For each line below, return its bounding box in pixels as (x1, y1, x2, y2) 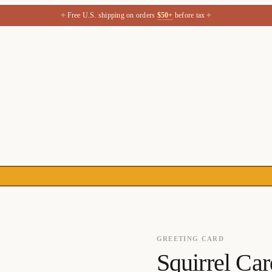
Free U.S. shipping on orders (67, 10, 155, 19)
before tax (175, 10, 205, 19)
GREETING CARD (156, 234, 225, 242)
